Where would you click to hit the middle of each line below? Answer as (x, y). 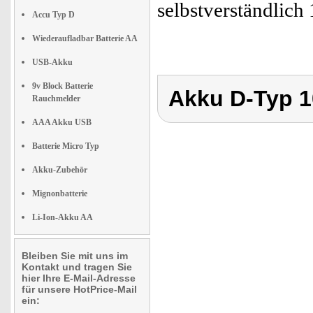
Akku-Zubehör (60, 170)
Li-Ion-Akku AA (63, 217)
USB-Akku (52, 62)
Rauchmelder (56, 99)
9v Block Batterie (63, 86)
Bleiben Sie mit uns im (75, 256)
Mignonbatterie (60, 194)
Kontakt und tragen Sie (77, 267)
